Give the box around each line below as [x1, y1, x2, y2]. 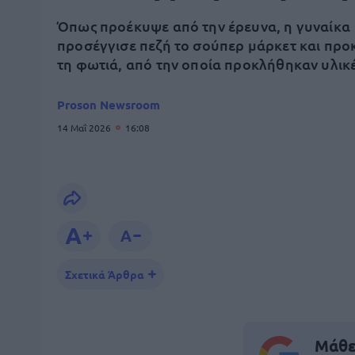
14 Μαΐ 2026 [57, 121, 113, 134]
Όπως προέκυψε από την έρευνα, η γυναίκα [57, 17, 351, 35]
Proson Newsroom [57, 97, 160, 113]
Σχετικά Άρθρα [65, 267, 144, 281]
